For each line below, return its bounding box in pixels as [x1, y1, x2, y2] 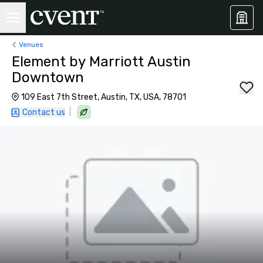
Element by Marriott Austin [12, 53, 191, 70]
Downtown [12, 69, 84, 86]
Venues [19, 40, 43, 49]
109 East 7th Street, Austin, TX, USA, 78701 [21, 92, 186, 102]
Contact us [22, 107, 65, 117]
